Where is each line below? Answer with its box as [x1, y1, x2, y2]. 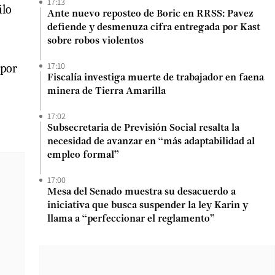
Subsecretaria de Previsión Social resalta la [47, 123, 239, 133]
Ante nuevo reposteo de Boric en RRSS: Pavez [47, 9, 254, 19]
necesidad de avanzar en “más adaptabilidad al [47, 137, 255, 147]
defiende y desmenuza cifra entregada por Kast [47, 23, 260, 33]
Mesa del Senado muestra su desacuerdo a [47, 187, 236, 197]
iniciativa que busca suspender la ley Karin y [47, 201, 248, 211]
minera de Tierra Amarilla [47, 87, 166, 96]
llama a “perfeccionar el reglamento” [47, 214, 215, 224]
